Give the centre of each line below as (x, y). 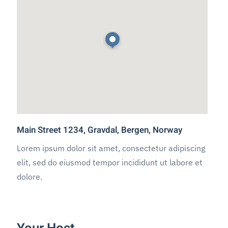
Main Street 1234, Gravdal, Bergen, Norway (100, 130)
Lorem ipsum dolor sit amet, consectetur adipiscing (111, 148)
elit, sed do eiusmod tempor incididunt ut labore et (110, 162)
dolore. (30, 176)
